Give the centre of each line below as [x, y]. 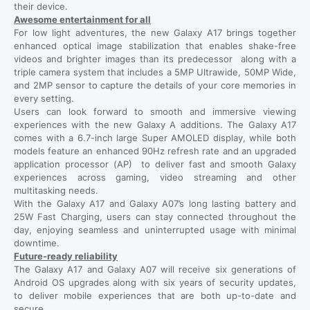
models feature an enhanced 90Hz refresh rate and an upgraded [155, 151]
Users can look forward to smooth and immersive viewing [155, 111]
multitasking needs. [56, 190]
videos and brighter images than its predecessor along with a [155, 58]
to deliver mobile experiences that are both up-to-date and [155, 295]
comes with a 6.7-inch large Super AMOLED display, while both [155, 137]
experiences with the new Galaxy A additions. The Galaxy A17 [155, 124]
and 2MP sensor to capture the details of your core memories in [155, 85]
